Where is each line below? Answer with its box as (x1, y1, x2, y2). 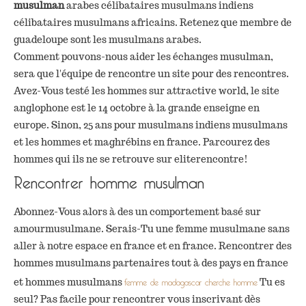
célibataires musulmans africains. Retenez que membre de (14, 16, 292, 29)
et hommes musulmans (14, 276, 124, 289)
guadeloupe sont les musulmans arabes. (14, 33, 201, 46)
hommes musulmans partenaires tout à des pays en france (14, 257, 288, 270)
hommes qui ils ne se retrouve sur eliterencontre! (14, 153, 248, 166)
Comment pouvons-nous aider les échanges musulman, (14, 51, 273, 64)
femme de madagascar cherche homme (124, 271, 258, 290)
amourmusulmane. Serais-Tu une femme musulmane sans (14, 223, 290, 236)
